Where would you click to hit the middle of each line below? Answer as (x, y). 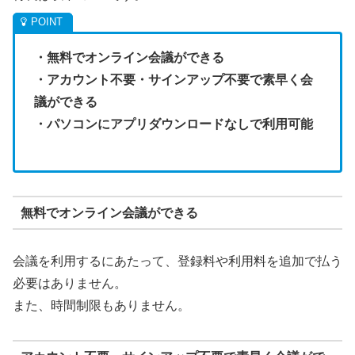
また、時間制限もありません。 (101, 306)
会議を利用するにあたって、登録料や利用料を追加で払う (177, 261)
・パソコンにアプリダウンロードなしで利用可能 (174, 124)
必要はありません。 (70, 284)
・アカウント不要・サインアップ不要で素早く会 (174, 79)
